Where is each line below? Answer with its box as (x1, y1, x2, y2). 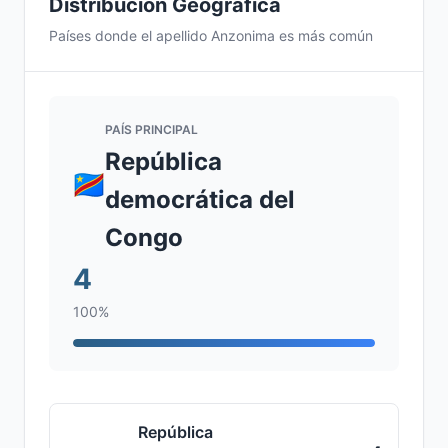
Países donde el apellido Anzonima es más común (49, 27, 373, 44)
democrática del (105, 185, 295, 214)
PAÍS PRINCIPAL (105, 122, 198, 137)
